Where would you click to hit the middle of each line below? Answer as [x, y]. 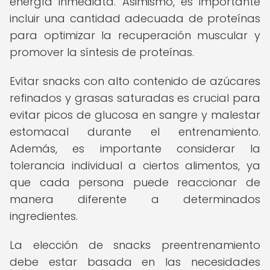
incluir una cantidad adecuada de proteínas [135, 18]
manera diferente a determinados [135, 199]
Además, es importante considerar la [135, 149]
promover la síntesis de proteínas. [102, 52]
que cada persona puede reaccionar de [135, 182]
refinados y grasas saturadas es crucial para [135, 98]
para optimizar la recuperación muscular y [135, 35]
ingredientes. [44, 216]
